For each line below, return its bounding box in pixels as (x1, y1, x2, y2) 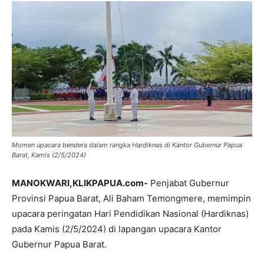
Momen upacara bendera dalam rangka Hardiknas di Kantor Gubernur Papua (12, 140, 242, 149)
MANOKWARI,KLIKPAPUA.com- (12, 177, 148, 189)
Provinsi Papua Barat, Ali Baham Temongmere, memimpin (12, 192, 251, 204)
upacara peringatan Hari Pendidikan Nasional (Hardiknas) (12, 207, 249, 219)
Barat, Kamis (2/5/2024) (12, 150, 86, 159)
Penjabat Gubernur (148, 177, 229, 189)
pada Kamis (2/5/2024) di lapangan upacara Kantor (12, 223, 222, 235)
